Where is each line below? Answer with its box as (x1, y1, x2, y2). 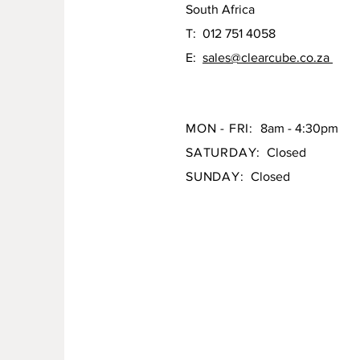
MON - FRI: (186, 121, 257, 135)
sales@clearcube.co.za (202, 51, 333, 64)
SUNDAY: (186, 170, 244, 183)
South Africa (186, 2, 255, 16)
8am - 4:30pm (256, 121, 338, 135)
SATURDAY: (186, 145, 261, 159)
